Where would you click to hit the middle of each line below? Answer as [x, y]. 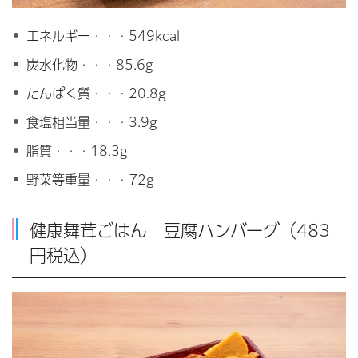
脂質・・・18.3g [77, 151]
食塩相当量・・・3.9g [91, 122]
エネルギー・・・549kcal [103, 36]
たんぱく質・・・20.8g [96, 93]
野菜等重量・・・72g [90, 179]
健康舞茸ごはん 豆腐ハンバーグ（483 [180, 230]
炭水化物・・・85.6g [89, 64]
